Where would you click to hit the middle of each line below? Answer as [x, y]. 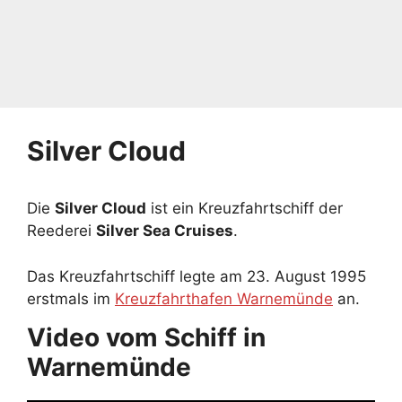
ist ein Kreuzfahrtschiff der [245, 208]
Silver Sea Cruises [165, 231]
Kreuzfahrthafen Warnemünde [224, 298]
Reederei [61, 231]
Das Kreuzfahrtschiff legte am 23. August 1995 [197, 276]
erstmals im [71, 298]
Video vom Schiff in [146, 337]
